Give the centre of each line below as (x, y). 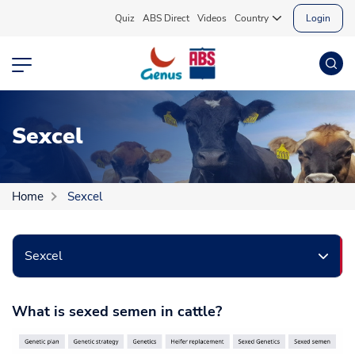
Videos (212, 18)
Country (251, 18)
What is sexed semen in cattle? (117, 311)
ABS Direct (166, 18)
